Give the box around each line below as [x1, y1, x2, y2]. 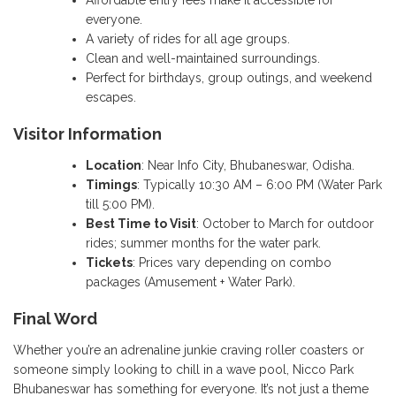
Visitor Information [13, 124, 162, 143]
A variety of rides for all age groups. [86, 31, 290, 46]
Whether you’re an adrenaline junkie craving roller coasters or [13, 342, 364, 357]
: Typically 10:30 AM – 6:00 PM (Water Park [137, 177, 382, 192]
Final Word [13, 308, 97, 328]
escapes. [86, 89, 136, 104]
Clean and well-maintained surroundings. [86, 50, 320, 65]
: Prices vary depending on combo [133, 255, 331, 270]
